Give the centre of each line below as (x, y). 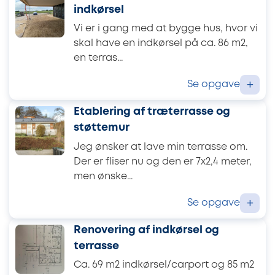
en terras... (98, 58)
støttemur (102, 128)
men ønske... (103, 176)
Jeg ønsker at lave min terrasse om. (161, 147)
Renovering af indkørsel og (146, 230)
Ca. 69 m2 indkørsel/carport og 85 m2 (164, 265)
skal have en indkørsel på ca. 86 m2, (161, 43)
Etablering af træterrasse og (152, 112)
